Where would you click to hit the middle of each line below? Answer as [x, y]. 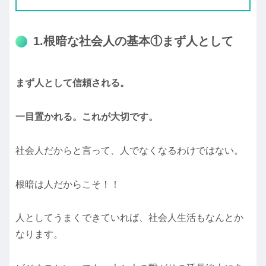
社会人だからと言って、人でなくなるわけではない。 [129, 150]
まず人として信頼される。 [72, 83]
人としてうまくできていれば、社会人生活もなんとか [129, 218]
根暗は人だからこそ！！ [68, 184]
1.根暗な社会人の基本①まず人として [133, 41]
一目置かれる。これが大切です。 [87, 117]
